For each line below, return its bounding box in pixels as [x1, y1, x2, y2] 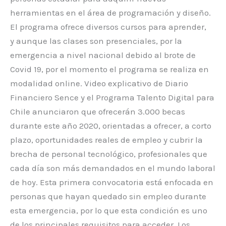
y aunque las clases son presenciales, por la [10, 35, 182, 46]
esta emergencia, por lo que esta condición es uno [10, 205, 207, 215]
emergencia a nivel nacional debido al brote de [10, 49, 196, 60]
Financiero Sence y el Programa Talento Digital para [10, 92, 214, 102]
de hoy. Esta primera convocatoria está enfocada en [10, 177, 213, 187]
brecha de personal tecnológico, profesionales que [10, 148, 207, 159]
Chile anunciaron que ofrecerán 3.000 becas [10, 106, 185, 117]
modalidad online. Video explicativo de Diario [10, 78, 188, 88]
